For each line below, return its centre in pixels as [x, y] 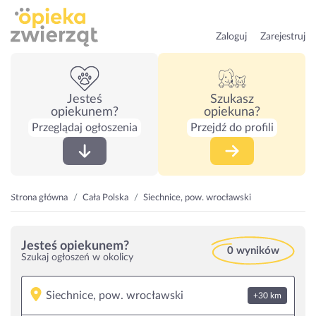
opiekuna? [232, 112]
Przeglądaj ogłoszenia [84, 128]
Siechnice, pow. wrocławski [197, 198]
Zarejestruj [283, 37]
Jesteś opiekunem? [75, 246]
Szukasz [232, 99]
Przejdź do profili [232, 128]
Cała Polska [105, 198]
